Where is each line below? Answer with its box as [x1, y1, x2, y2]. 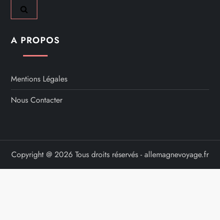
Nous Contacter [11, 94, 63, 106]
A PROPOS [11, 34, 60, 47]
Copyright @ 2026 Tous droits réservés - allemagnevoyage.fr [11, 149, 209, 161]
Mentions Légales [11, 73, 68, 85]
